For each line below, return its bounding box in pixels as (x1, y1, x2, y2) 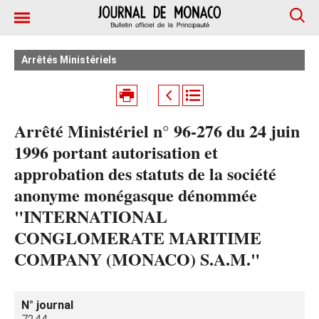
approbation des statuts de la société (14, 161, 276, 186)
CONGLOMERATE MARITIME (14, 225, 261, 250)
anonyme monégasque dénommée (14, 182, 257, 207)
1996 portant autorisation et (14, 140, 218, 164)
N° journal (21, 298, 73, 312)
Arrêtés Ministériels (21, 54, 117, 66)
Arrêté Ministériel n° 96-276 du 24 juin (14, 118, 300, 143)
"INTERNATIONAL (14, 204, 167, 229)
